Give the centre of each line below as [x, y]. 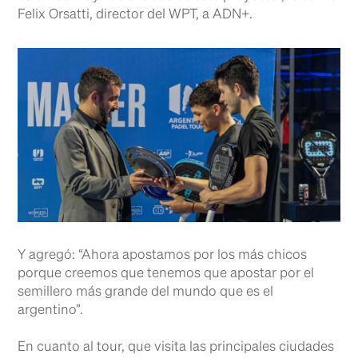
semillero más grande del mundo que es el [146, 292]
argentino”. [51, 310]
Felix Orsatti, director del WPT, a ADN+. [135, 15]
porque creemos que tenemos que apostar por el [166, 273]
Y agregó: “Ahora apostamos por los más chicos [163, 255]
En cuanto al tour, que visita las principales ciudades [176, 347]
